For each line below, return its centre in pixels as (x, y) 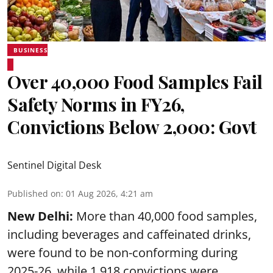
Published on (34, 193)
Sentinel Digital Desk (54, 165)
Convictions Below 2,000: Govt (132, 126)
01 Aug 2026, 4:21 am (109, 193)
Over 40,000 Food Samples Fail (135, 81)
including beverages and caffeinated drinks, (129, 234)
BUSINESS (31, 50)
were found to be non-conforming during (122, 252)
